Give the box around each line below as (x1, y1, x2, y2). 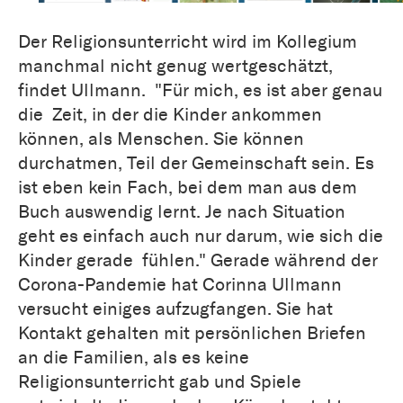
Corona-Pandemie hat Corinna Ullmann (18, 273, 342, 296)
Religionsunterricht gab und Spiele (18, 371, 301, 393)
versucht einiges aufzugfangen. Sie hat (18, 298, 333, 320)
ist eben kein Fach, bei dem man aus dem (18, 176, 357, 199)
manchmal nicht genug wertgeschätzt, (18, 55, 333, 77)
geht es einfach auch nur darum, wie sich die (18, 225, 383, 247)
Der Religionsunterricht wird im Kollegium (18, 31, 357, 53)
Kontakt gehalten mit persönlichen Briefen (18, 322, 366, 345)
